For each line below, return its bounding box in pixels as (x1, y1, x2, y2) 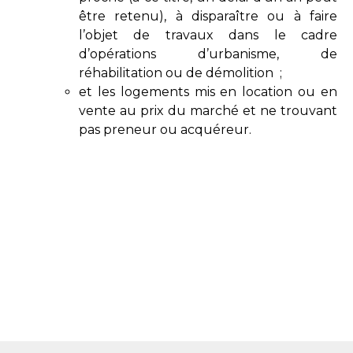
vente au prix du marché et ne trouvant (79, 102, 337, 118)
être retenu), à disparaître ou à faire (79, 8, 337, 24)
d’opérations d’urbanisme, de (79, 46, 337, 61)
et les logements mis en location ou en (79, 84, 337, 99)
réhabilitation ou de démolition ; (79, 65, 282, 80)
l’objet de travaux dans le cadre (79, 27, 337, 43)
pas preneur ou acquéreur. (79, 121, 251, 137)
